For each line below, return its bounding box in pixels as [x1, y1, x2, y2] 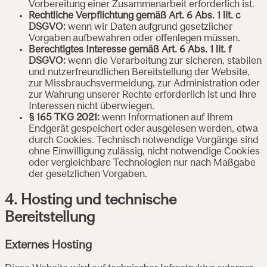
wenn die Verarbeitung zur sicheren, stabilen [68, 57, 262, 67]
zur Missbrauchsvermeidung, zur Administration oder [29, 79, 260, 89]
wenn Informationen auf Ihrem [100, 113, 232, 123]
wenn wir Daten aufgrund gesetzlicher [68, 23, 232, 33]
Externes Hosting [5, 240, 92, 252]
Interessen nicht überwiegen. [29, 102, 154, 112]
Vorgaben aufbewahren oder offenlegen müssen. [29, 34, 240, 44]
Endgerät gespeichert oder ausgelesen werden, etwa [29, 125, 258, 135]
